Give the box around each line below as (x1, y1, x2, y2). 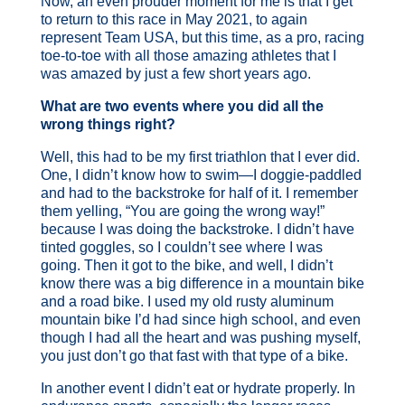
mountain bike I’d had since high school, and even (40, 311, 361, 327)
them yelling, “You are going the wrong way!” (40, 202, 325, 219)
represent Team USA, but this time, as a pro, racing (40, 29, 364, 45)
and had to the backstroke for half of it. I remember (40, 184, 358, 201)
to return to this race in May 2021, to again (40, 11, 307, 27)
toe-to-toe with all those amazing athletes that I (40, 47, 336, 63)
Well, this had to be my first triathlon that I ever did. (40, 148, 360, 165)
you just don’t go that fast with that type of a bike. (40, 347, 352, 363)
